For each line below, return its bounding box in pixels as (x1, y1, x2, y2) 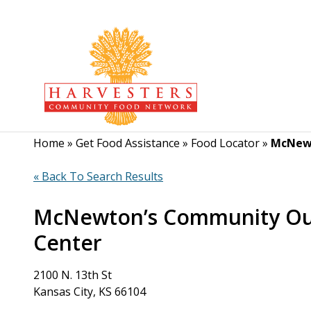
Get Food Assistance (76, 135, 180, 151)
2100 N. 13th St (33, 267, 112, 283)
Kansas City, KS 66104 (33, 284, 146, 299)
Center (33, 228, 102, 257)
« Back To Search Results (33, 169, 163, 184)
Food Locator (191, 135, 260, 151)
